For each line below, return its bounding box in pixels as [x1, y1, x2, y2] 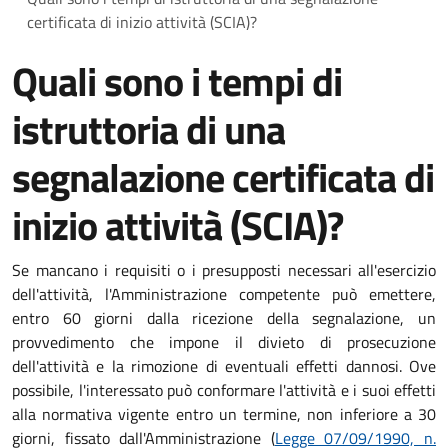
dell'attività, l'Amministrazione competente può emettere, [12, 281, 436, 306]
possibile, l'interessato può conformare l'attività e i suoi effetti [12, 377, 436, 402]
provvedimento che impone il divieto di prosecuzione [12, 329, 436, 354]
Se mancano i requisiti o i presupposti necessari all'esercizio [12, 257, 436, 282]
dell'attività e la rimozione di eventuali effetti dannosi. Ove [12, 353, 436, 378]
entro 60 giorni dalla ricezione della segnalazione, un [12, 305, 436, 330]
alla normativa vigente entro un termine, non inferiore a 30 [12, 401, 436, 426]
